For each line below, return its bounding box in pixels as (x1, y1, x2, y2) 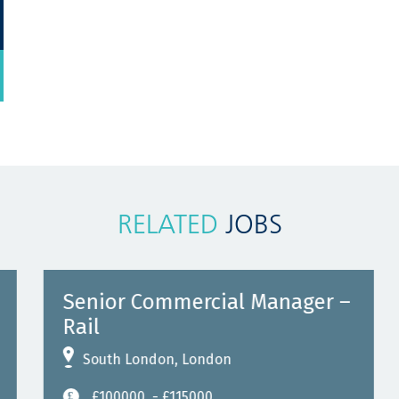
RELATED (117, 208, 218, 240)
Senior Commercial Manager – (54, 289, 342, 314)
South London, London (74, 350, 223, 368)
